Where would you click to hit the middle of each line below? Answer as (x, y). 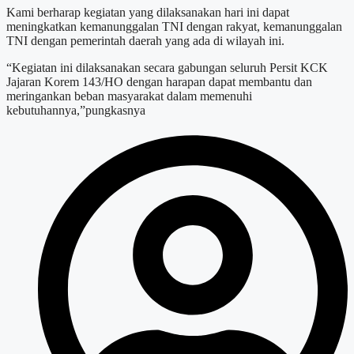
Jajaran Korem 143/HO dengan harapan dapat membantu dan (159, 81)
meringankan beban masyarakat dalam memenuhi (129, 96)
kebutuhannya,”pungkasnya (76, 110)
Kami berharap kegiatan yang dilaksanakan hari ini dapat (148, 12)
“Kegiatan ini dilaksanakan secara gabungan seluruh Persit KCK (167, 67)
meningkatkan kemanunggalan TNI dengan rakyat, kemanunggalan (174, 26)
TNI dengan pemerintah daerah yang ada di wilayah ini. (145, 40)
